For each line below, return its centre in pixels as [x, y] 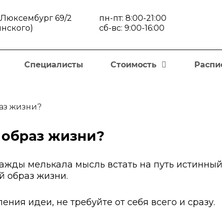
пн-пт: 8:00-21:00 [133, 18]
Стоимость [134, 65]
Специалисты [54, 65]
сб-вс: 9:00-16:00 [132, 28]
